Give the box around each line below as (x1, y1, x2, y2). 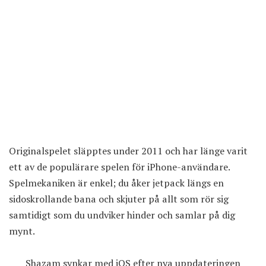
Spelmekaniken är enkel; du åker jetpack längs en (9, 176, 224, 190)
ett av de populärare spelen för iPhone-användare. (9, 160, 230, 174)
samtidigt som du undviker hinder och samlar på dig (9, 208, 235, 222)
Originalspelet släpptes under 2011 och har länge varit (9, 144, 248, 158)
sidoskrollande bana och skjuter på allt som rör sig (9, 192, 229, 206)
